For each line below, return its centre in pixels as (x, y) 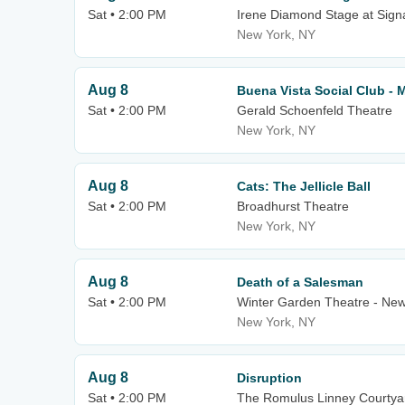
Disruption (269, 378)
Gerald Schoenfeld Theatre (315, 110)
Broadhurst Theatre (293, 206)
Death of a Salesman (300, 282)
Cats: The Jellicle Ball (304, 186)
